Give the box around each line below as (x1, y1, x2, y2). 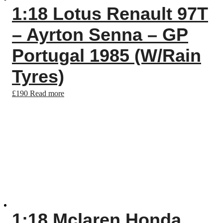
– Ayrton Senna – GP (12, 24, 188, 45)
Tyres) (12, 66, 64, 87)
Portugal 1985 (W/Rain (12, 45, 201, 66)
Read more (30, 89, 64, 98)
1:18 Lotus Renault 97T (12, 3, 208, 24)
